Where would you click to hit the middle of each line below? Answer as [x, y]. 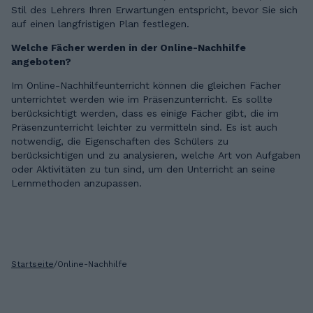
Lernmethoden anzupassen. [77, 183]
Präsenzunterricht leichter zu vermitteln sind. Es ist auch [144, 128]
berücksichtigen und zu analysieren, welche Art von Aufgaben [156, 155]
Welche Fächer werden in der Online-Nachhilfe [129, 48]
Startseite [32, 264]
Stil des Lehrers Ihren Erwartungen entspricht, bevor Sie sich [154, 10]
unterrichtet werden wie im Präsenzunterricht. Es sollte [142, 100]
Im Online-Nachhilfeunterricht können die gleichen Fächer [146, 86]
